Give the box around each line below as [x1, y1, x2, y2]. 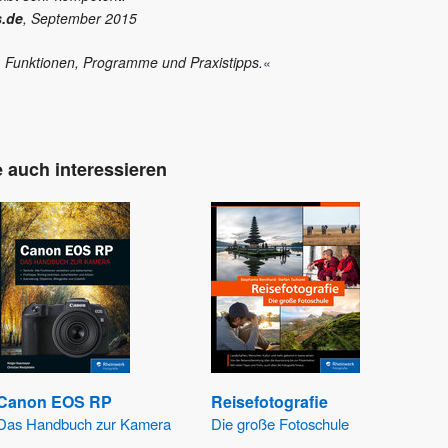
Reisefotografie [210, 390, 328, 414]
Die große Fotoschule [210, 413, 349, 435]
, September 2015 [23, 8, 137, 29]
